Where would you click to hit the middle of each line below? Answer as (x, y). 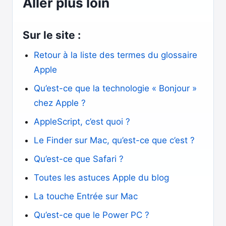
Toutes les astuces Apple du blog (101, 178)
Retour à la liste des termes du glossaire (116, 55)
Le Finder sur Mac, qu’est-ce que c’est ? (114, 140)
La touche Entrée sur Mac (86, 196)
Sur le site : (52, 35)
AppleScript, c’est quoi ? (82, 122)
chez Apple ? (60, 103)
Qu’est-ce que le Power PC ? (93, 215)
